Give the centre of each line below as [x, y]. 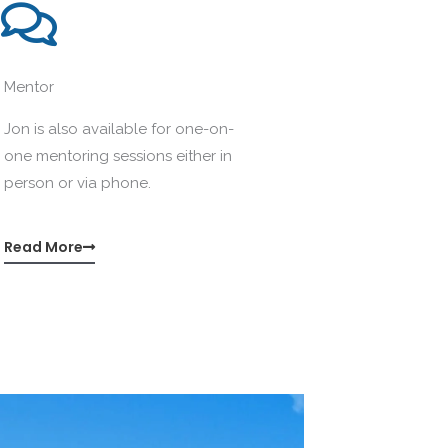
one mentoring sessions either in [118, 155]
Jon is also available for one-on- [119, 128]
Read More [43, 246]
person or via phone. [79, 182]
